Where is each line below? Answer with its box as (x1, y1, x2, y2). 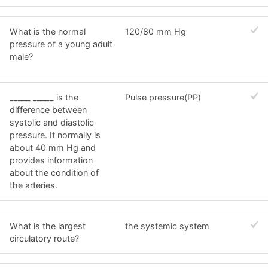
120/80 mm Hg (125, 26, 187, 37)
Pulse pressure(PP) (125, 92, 202, 103)
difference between (10, 105, 87, 115)
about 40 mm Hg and (10, 142, 96, 153)
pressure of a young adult (10, 39, 112, 50)
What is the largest (10, 220, 86, 231)
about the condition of (10, 167, 99, 178)
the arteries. (10, 180, 57, 191)
